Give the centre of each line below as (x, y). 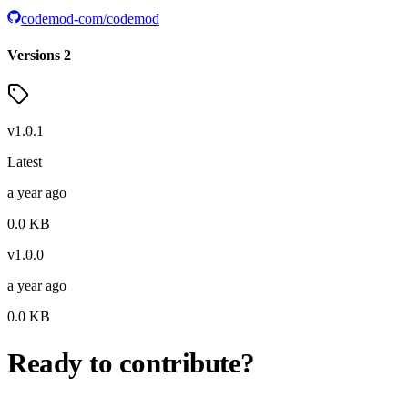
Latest (25, 161)
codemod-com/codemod (90, 19)
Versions (34, 55)
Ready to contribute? (131, 364)
